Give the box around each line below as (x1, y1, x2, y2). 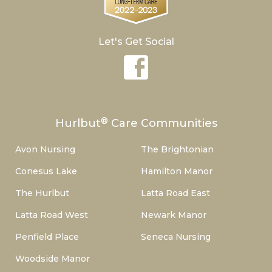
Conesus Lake (15, 165, 77, 177)
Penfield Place (15, 231, 79, 242)
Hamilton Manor (141, 165, 212, 177)
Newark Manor (141, 209, 206, 220)
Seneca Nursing (141, 231, 211, 242)
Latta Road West (15, 209, 88, 220)
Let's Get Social (98, 35, 174, 47)
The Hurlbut (15, 187, 69, 199)
